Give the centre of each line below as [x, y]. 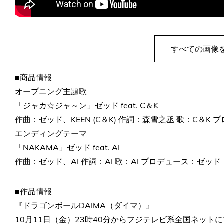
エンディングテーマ [51, 133]
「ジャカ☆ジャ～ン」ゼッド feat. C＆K [87, 105]
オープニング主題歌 [51, 91]
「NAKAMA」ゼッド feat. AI [67, 147]
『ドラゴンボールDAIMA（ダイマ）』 [84, 205]
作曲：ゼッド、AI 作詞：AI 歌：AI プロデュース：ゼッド [118, 161]
